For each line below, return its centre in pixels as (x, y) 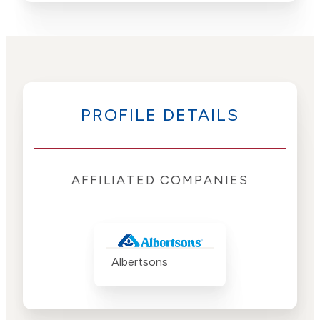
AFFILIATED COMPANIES (160, 180)
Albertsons (140, 262)
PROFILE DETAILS (160, 115)
